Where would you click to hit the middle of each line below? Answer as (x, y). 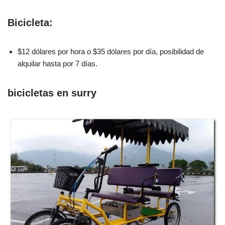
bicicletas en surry (52, 93)
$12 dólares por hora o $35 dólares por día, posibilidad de (111, 51)
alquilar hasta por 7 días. (58, 63)
